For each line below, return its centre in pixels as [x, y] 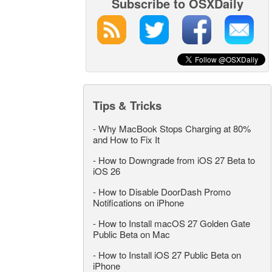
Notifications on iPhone [138, 202]
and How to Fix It [126, 139]
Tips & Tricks [127, 105]
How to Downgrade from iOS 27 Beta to [177, 160]
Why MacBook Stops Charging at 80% [175, 128]
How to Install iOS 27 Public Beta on [170, 254]
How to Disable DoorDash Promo [165, 191]
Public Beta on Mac [131, 234]
